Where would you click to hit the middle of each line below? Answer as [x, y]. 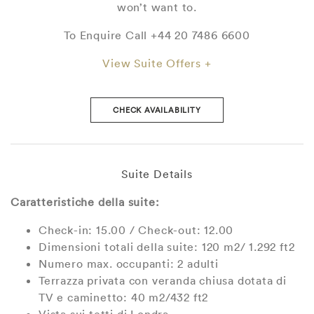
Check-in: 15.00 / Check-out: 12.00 [136, 230]
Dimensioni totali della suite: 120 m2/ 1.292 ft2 [167, 247]
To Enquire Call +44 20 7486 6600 [157, 35]
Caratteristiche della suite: [85, 202]
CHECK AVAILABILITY [157, 110]
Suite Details [157, 174]
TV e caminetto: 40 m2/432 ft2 [124, 298]
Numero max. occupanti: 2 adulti [129, 264]
